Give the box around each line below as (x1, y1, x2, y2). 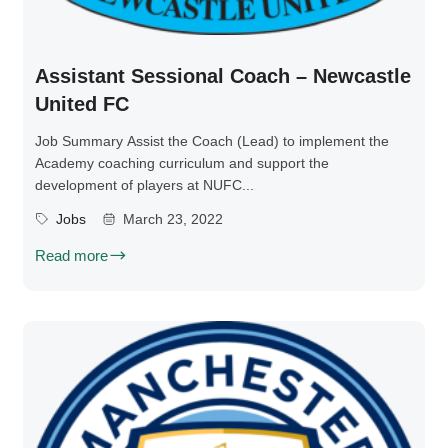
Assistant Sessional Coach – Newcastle (35, 64, 411, 87)
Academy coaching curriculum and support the (35, 154, 329, 171)
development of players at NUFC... (35, 176, 254, 193)
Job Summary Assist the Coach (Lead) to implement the (35, 132, 389, 149)
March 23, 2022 (123, 210, 223, 227)
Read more (35, 246, 108, 264)
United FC (35, 92, 129, 115)
